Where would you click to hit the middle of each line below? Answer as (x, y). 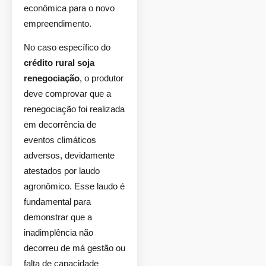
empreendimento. (58, 23)
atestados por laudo (62, 171)
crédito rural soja (59, 63)
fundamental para (57, 202)
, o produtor (102, 78)
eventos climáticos (60, 140)
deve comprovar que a (67, 94)
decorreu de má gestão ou (75, 248)
